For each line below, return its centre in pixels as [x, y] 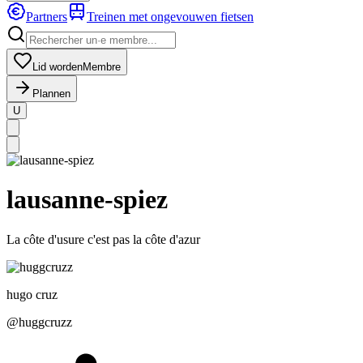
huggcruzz [45, 322]
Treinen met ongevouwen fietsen [170, 17]
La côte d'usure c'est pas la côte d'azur [103, 239]
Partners [47, 17]
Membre [102, 67]
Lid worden [58, 67]
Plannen [51, 94]
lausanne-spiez [87, 200]
